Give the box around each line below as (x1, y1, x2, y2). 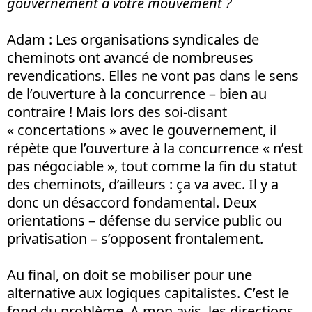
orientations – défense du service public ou (7, 210, 282, 230)
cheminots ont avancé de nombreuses (7, 47, 253, 67)
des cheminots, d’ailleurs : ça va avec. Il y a (7, 174, 279, 194)
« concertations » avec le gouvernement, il (7, 120, 276, 139)
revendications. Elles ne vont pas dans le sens (7, 65, 299, 85)
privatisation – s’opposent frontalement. (7, 228, 263, 248)
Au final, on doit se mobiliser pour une (7, 265, 252, 284)
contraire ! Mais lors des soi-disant (7, 102, 227, 121)
